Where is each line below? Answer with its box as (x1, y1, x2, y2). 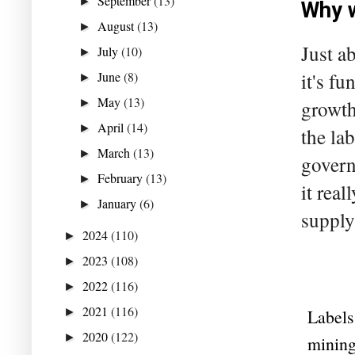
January (97, 194, 140, 212)
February (97, 169, 147, 186)
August (97, 17, 138, 34)
